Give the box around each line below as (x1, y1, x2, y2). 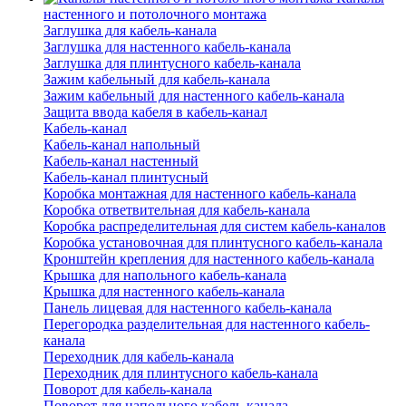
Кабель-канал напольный (43, 137, 200, 153)
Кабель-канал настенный (43, 153, 198, 169)
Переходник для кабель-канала (43, 349, 234, 365)
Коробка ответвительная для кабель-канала (43, 202, 310, 218)
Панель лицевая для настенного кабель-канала (43, 300, 332, 316)
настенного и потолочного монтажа (43, 6, 266, 23)
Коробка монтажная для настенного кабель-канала (43, 186, 356, 202)
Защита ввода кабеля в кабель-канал (43, 104, 267, 121)
